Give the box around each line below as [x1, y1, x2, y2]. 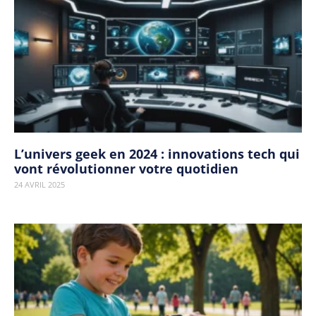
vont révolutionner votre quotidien [14, 160, 238, 177]
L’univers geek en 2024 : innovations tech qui [14, 145, 300, 162]
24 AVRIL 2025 [14, 179, 65, 190]
